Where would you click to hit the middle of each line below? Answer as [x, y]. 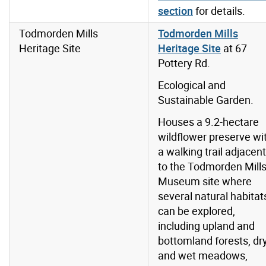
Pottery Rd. [184, 63]
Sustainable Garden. [206, 100]
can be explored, [197, 211]
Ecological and [192, 85]
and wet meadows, [203, 256]
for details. [219, 11]
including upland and [206, 226]
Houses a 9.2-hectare [208, 122]
